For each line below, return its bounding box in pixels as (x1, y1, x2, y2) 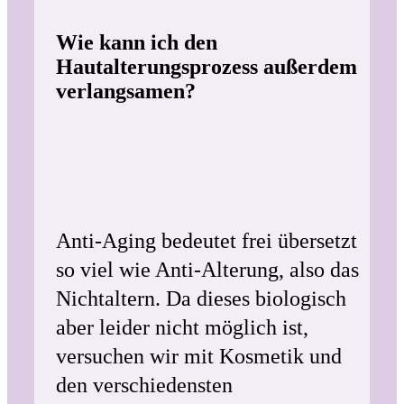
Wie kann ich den (56, 31, 217, 54)
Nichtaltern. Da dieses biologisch (56, 287, 346, 310)
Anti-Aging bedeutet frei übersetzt (56, 229, 357, 252)
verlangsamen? (56, 79, 196, 103)
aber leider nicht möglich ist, (56, 316, 308, 339)
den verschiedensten (56, 373, 233, 397)
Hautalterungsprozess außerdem (56, 55, 357, 78)
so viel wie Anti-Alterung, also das (56, 258, 359, 281)
